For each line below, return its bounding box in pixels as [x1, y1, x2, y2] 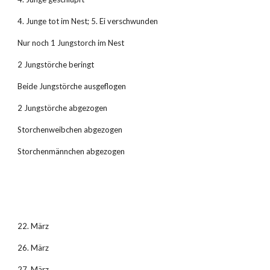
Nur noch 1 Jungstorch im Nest [17, 38, 125, 48]
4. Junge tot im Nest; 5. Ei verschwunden [17, 16, 159, 26]
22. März [17, 221, 49, 231]
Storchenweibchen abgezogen [17, 125, 123, 134]
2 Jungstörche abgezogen [17, 103, 108, 113]
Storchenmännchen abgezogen [17, 146, 125, 156]
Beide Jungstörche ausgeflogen [17, 81, 127, 91]
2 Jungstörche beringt [17, 60, 95, 69]
